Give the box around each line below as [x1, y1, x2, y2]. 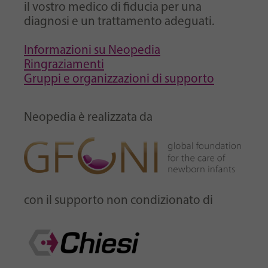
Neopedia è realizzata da [24, 111, 153, 124]
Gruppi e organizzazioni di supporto [24, 72, 214, 86]
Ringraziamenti [24, 58, 104, 71]
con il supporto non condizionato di [24, 194, 213, 208]
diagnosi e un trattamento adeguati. [24, 15, 214, 28]
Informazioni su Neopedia [24, 44, 160, 57]
